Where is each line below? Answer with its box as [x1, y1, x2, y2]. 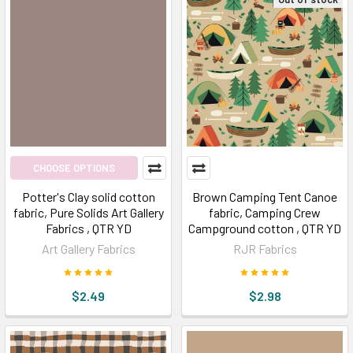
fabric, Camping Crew [209, 205, 321, 220]
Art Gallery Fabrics [41, 241, 136, 256]
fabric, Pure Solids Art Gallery [13, 205, 164, 220]
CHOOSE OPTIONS [33, 162, 115, 174]
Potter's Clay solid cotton [21, 189, 155, 204]
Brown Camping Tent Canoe [192, 189, 337, 204]
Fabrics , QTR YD [45, 221, 132, 236]
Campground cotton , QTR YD [188, 221, 341, 236]
